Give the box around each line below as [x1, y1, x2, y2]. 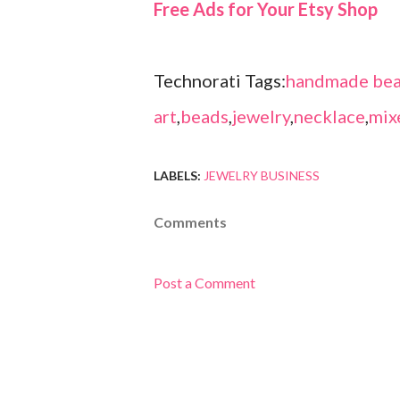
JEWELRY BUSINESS [204, 168, 320, 184]
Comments [154, 213, 227, 231]
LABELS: [154, 168, 201, 184]
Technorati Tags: [154, 70, 286, 92]
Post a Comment [154, 274, 255, 292]
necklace [294, 105, 365, 128]
